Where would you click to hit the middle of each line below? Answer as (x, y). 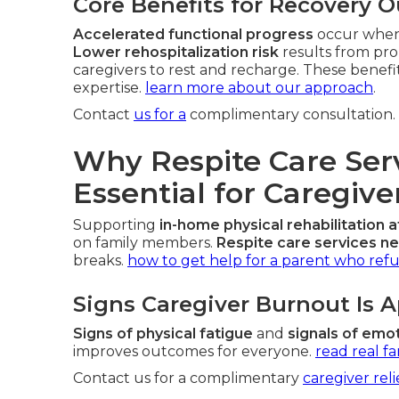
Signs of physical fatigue (163, 334)
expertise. (109, 88)
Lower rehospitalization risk (176, 52)
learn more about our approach (259, 88)
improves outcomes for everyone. (194, 351)
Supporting (116, 225)
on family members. (145, 243)
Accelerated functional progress (193, 34)
